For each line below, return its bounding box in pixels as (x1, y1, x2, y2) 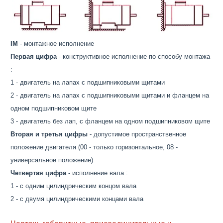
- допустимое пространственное (87, 130, 186, 138)
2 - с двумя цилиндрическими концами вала (10, 195, 143, 203)
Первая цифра (10, 53, 57, 61)
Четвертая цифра (10, 169, 66, 177)
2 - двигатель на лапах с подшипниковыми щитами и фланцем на (10, 92, 209, 100)
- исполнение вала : (66, 169, 128, 177)
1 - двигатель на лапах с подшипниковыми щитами (10, 79, 165, 87)
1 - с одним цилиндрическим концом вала (10, 182, 136, 190)
